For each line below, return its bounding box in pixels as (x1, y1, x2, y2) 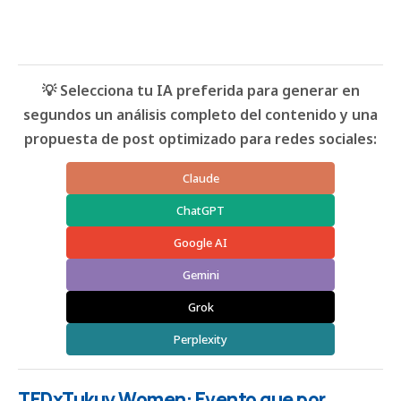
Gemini (182, 267, 219, 284)
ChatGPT (176, 202, 225, 219)
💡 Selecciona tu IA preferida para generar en (41, 81, 360, 101)
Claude (182, 170, 219, 187)
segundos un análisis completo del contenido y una (23, 105, 378, 125)
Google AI (174, 235, 227, 252)
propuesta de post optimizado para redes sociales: (24, 129, 377, 149)
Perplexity (174, 331, 227, 348)
